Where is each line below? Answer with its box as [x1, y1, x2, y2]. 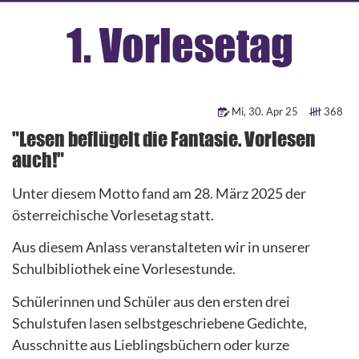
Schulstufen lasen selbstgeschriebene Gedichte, [12, 313, 307, 332]
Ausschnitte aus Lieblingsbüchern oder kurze [12, 335, 289, 353]
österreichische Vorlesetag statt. [12, 205, 214, 224]
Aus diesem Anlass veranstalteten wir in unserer [12, 238, 310, 256]
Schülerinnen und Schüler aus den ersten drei [12, 292, 290, 310]
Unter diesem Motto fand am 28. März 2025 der [12, 184, 306, 202]
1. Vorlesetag [66, 27, 293, 69]
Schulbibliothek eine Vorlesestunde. [12, 260, 236, 278]
